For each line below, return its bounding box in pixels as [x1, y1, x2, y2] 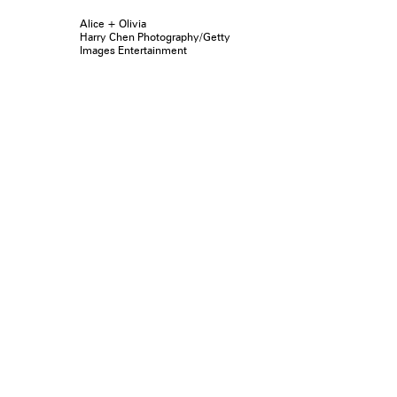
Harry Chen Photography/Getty [79, 29, 230, 43]
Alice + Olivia [79, 16, 146, 30]
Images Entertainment [79, 43, 187, 57]
